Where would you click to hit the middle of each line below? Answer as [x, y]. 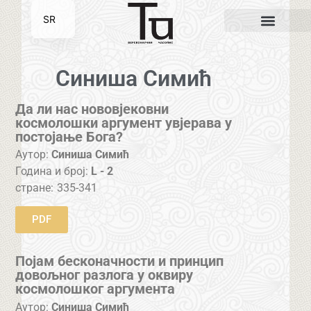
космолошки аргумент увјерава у [124, 123]
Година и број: [53, 171]
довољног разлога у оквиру [104, 275]
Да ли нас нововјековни [92, 109]
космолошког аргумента [95, 289]
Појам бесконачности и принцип [120, 261]
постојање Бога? [69, 136]
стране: [35, 188]
